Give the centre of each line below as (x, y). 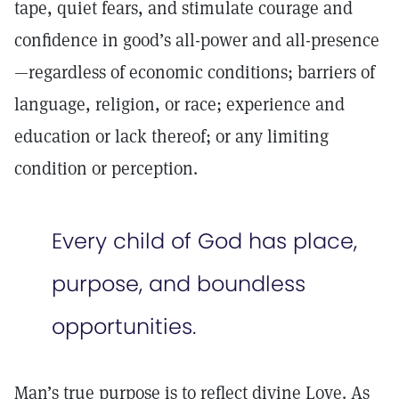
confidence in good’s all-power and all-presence (197, 40)
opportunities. (124, 326)
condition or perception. (108, 168)
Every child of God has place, (204, 241)
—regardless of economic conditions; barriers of (195, 72)
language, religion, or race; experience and (179, 104)
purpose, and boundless (179, 284)
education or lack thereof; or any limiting (171, 136)
